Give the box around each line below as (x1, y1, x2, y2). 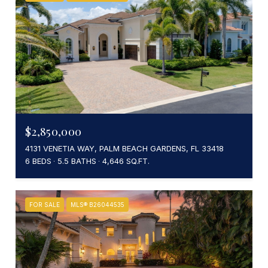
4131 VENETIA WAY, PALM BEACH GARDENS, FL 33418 (25, 143, 224, 153)
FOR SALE (29, 200, 60, 208)
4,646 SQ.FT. (102, 156, 150, 166)
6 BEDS (25, 156, 51, 166)
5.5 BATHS (57, 156, 96, 166)
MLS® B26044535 (71, 200, 124, 208)
